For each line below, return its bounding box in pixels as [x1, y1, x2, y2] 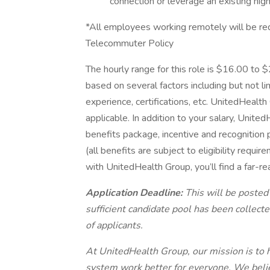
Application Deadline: [86, 186, 185, 199]
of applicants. [86, 219, 143, 232]
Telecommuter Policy [86, 37, 174, 50]
